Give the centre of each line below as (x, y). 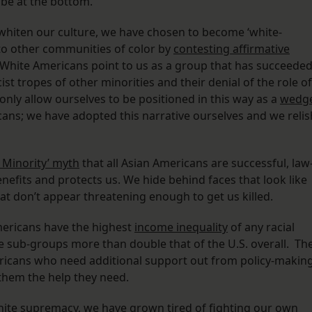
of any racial (261, 227)
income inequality (181, 227)
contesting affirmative (232, 49)
